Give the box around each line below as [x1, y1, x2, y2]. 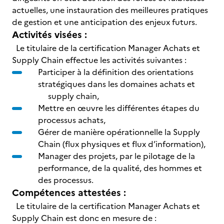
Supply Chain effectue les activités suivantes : [12, 54, 194, 66]
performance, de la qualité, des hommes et [38, 162, 202, 174]
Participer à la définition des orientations [38, 66, 193, 78]
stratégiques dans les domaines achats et [38, 78, 195, 90]
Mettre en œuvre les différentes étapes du [38, 102, 199, 114]
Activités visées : [12, 27, 87, 42]
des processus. [38, 174, 93, 186]
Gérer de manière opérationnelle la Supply [38, 126, 200, 138]
